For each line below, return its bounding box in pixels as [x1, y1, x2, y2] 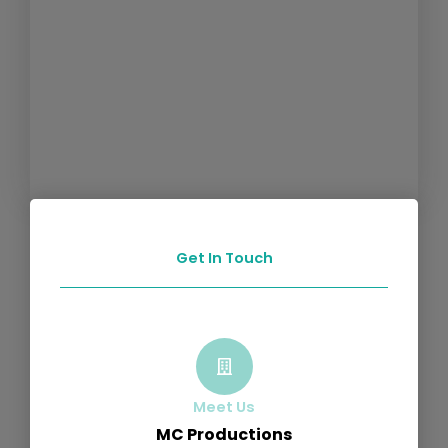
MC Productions [156, 423, 292, 446]
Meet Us [193, 397, 255, 417]
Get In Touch [175, 248, 273, 268]
